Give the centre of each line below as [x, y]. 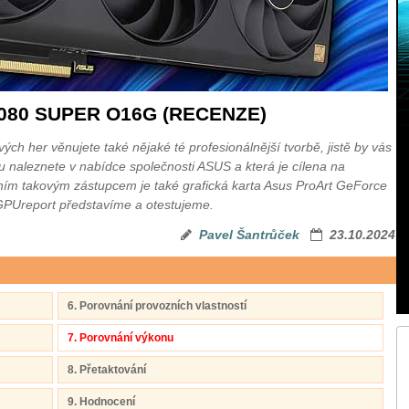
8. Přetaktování [107, 370]
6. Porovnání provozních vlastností [157, 306]
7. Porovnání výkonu [121, 338]
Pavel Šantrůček [249, 235]
